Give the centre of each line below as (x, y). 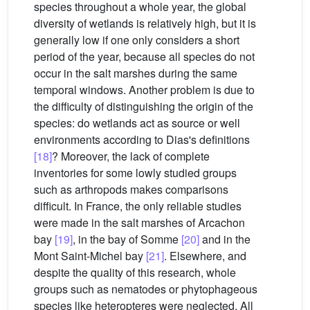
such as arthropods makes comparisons (131, 190)
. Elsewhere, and (205, 256)
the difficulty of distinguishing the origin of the (144, 107)
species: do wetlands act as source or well (137, 123)
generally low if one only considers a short (137, 40)
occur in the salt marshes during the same (136, 73)
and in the (225, 239)
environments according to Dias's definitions (142, 140)
